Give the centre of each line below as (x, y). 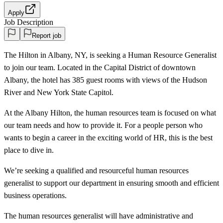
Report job (47, 35)
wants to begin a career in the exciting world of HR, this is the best (108, 137)
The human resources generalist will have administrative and (99, 216)
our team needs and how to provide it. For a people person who (103, 125)
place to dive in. (29, 150)
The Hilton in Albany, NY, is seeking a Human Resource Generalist (110, 55)
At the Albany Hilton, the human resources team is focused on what (110, 112)
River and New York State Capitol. (59, 92)
